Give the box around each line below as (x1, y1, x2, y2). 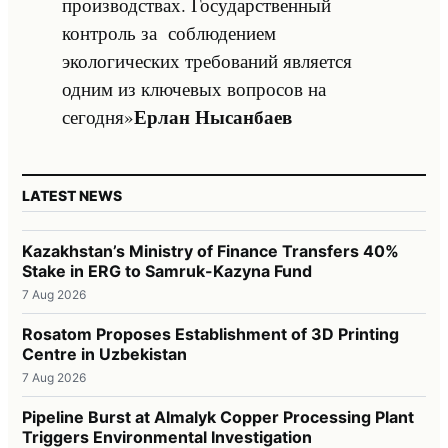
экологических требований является (62, 47, 352, 73)
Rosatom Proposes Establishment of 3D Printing (22, 323, 399, 344)
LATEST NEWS (22, 186, 122, 204)
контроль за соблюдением (62, 19, 276, 45)
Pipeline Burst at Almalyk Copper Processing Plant (22, 406, 414, 427)
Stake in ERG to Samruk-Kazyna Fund (22, 260, 312, 281)
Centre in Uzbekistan (22, 343, 187, 364)
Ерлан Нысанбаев (134, 102, 292, 130)
